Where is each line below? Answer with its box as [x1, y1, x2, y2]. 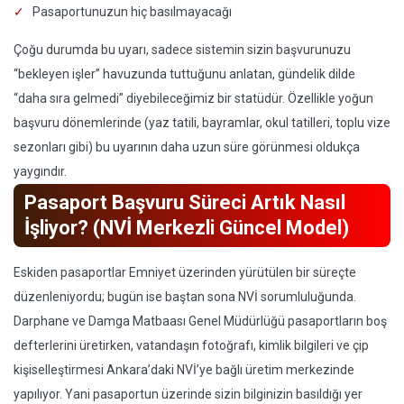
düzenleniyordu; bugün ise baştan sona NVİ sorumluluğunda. [14, 289, 356, 304]
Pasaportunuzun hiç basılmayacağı [32, 5, 232, 19]
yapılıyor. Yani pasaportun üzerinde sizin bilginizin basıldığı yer [14, 387, 363, 401]
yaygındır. [14, 164, 67, 179]
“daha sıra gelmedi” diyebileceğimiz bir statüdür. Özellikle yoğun [14, 91, 373, 106]
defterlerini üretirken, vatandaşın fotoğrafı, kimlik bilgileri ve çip [14, 338, 369, 353]
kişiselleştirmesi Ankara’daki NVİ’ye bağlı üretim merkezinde [14, 363, 354, 377]
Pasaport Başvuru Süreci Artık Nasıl [24, 191, 345, 214]
